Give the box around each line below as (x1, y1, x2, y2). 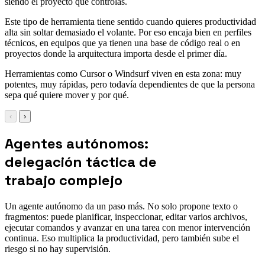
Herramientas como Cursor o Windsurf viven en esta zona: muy (5, 69, 241, 79)
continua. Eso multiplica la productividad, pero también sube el (5, 232, 239, 243)
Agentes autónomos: (5, 134, 148, 153)
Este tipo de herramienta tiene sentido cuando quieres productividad (5, 17, 256, 27)
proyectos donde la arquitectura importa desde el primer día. (5, 49, 227, 59)
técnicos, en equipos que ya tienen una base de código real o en (5, 38, 240, 49)
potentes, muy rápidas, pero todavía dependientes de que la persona (5, 79, 255, 90)
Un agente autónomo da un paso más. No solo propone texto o (5, 201, 238, 211)
